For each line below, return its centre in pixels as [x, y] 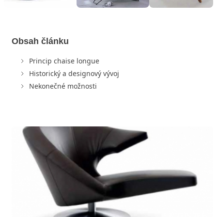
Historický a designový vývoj [74, 73]
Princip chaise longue [64, 61]
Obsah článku [40, 41]
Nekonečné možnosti [63, 86]
